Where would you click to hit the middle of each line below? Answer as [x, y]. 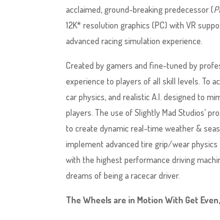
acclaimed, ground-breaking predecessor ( [140, 9]
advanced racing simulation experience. [134, 41]
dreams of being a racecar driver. [123, 175]
